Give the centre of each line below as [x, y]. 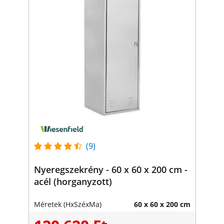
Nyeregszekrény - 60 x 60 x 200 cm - [110, 169]
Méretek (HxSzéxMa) [67, 204]
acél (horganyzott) [73, 181]
